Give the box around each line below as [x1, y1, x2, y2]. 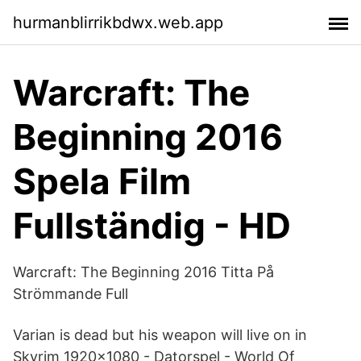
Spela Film [13, 160, 191, 203]
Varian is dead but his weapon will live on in [13, 326, 307, 343]
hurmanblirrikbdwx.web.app [13, 12, 223, 32]
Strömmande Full [13, 285, 128, 302]
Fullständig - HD [13, 204, 291, 247]
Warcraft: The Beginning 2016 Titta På [13, 263, 274, 280]
